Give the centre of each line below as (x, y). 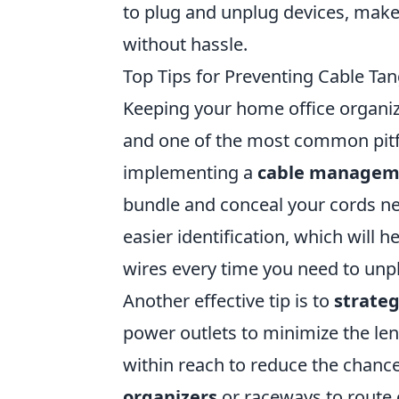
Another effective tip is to (228, 300)
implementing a (190, 172)
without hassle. (185, 44)
